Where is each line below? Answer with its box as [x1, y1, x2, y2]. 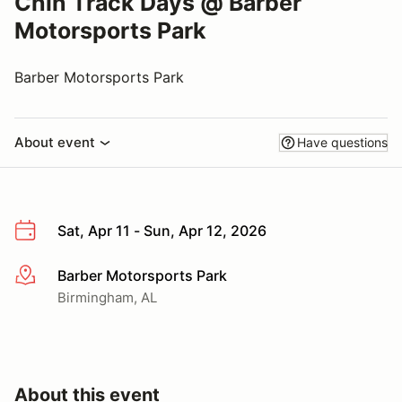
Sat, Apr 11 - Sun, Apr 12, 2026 [57, 222, 267, 240]
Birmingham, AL [57, 288, 157, 306]
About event [14, 134, 95, 151]
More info [13, 267, 79, 285]
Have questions [297, 135, 388, 150]
